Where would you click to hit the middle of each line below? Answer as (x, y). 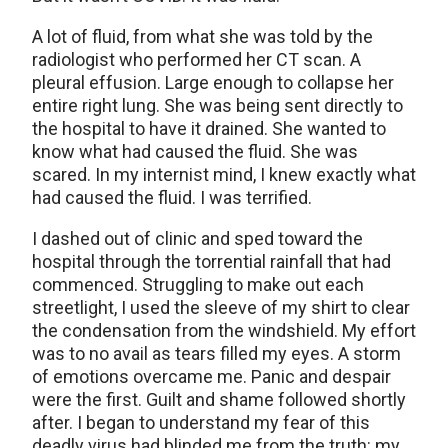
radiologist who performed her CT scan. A (196, 60)
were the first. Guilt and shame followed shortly (219, 400)
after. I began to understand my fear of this (201, 423)
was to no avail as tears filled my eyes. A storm (216, 354)
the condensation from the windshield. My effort (224, 331)
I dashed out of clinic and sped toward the (197, 239)
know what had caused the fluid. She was (195, 152)
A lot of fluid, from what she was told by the (202, 37)
